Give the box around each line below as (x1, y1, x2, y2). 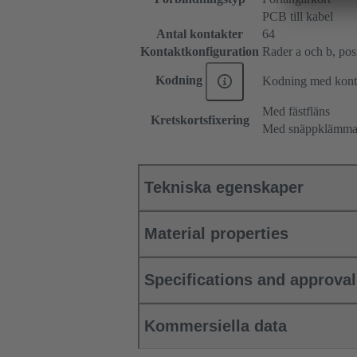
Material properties (144, 225, 288, 243)
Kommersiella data (144, 317, 287, 335)
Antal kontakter (156, 27, 243, 41)
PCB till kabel (262, 10, 333, 24)
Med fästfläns (262, 104, 330, 119)
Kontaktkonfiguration (140, 45, 259, 59)
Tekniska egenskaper (144, 178, 304, 197)
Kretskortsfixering (150, 113, 249, 127)
